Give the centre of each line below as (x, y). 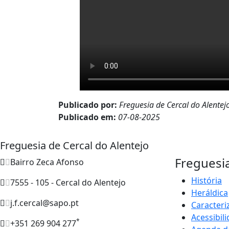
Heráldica (210, 192)
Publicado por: (89, 105)
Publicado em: (88, 117)
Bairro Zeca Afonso (47, 162)
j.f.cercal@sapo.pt (44, 203)
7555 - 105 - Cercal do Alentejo (68, 182)
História (207, 180)
